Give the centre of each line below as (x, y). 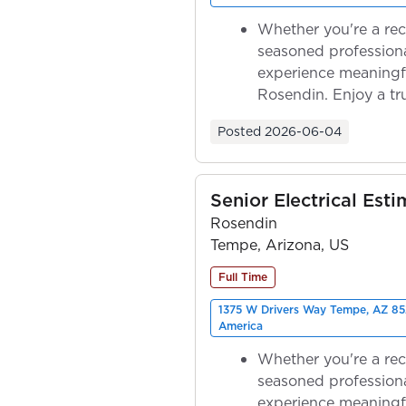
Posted (239, 131)
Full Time (243, 276)
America (241, 325)
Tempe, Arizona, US (280, 244)
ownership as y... (316, 116)
